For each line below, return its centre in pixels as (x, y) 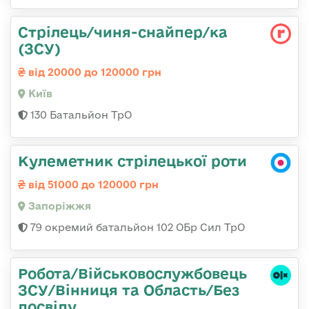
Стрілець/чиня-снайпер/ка (123, 32)
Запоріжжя (58, 206)
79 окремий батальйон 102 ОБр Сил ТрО (136, 228)
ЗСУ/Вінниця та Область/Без (129, 290)
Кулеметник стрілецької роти (132, 161)
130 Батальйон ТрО (80, 115)
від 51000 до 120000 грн (92, 185)
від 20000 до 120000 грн (93, 72)
